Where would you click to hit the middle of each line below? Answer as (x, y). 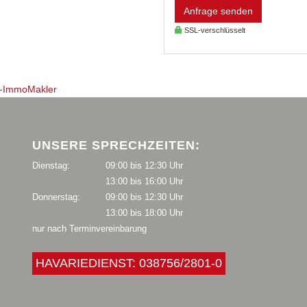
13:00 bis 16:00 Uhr (144, 181)
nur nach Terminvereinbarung (89, 228)
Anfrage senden (218, 11)
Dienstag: (51, 165)
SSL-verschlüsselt (214, 30)
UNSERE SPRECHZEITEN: (116, 145)
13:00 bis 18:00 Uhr (144, 212)
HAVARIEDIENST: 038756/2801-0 (128, 263)
